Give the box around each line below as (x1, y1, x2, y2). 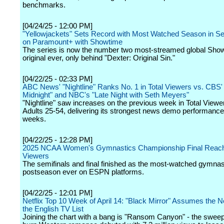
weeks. (22, 115, 46, 123)
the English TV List (22, 205, 83, 213)
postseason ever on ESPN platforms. (22, 168, 144, 176)
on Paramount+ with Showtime (22, 38, 122, 46)
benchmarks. (22, 1, 65, 9)
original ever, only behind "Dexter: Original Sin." (22, 54, 175, 62)
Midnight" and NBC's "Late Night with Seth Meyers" (22, 91, 189, 99)
